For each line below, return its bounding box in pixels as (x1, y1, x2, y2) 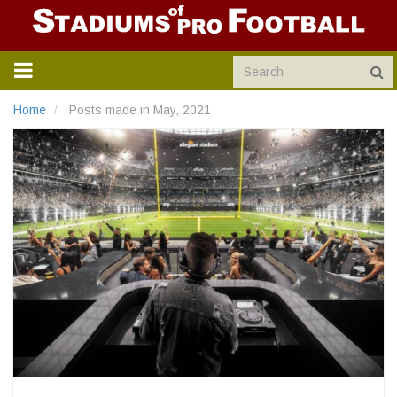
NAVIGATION (13, 78, 140, 103)
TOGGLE (13, 57, 103, 82)
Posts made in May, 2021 (66, 102, 211, 117)
